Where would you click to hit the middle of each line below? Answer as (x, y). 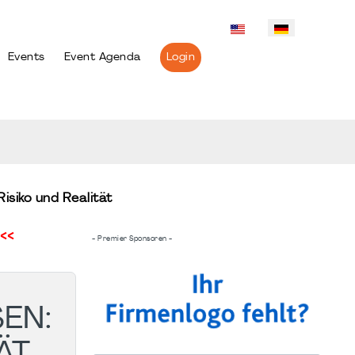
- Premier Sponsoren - (132, 239)
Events (26, 57)
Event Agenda (102, 57)
